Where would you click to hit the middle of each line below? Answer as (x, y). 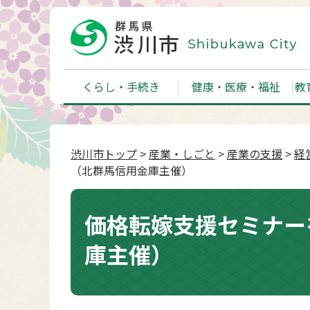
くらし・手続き (121, 86)
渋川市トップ (104, 154)
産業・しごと (182, 154)
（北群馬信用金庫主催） (131, 170)
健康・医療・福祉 (236, 86)
